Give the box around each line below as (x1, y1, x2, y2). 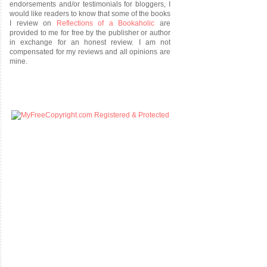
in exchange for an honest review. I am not (10, 38, 170, 46)
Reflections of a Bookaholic (56, 19, 155, 27)
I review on (10, 19, 57, 27)
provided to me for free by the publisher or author (10, 29, 170, 37)
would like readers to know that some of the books (10, 10, 170, 18)
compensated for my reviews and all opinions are (10, 48, 170, 56)
